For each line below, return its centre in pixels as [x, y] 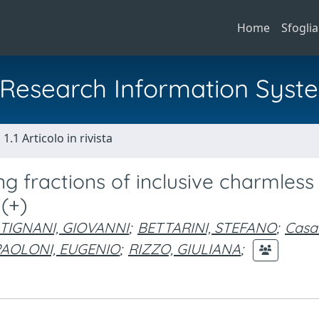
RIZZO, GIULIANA [184, 249]
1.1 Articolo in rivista [58, 138]
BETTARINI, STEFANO [207, 228]
